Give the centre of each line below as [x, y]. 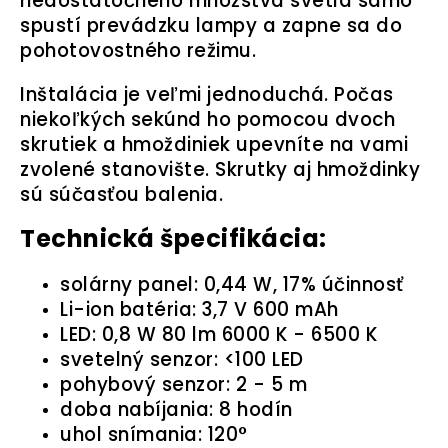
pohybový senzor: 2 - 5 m [183, 385]
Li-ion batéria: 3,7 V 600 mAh [199, 310]
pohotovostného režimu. [138, 51]
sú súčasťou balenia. [121, 195]
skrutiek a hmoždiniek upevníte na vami [214, 145]
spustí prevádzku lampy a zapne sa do [211, 26]
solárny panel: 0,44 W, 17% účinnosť [232, 285]
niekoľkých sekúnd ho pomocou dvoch [207, 120]
